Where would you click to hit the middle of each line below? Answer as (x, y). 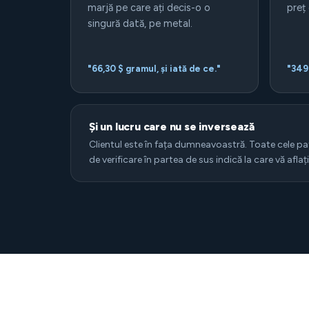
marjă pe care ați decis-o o (149, 8)
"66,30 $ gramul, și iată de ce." (154, 69)
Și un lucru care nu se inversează (172, 127)
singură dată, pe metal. (140, 23)
